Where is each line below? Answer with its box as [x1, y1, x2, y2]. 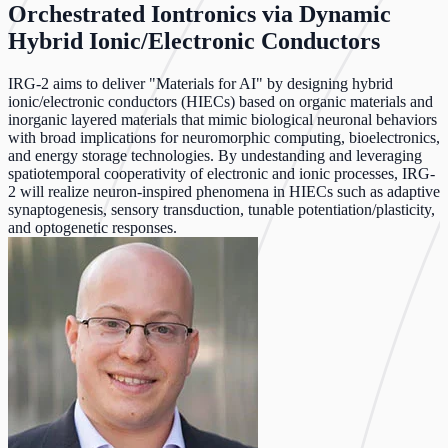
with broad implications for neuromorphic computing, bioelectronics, [8, 128, 440, 146]
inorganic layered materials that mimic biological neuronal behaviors [8, 110, 437, 128]
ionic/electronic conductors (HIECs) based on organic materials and [8, 92, 433, 110]
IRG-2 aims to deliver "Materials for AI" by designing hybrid [8, 74, 393, 92]
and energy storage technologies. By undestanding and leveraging [8, 146, 422, 164]
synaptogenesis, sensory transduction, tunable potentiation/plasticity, [8, 200, 435, 218]
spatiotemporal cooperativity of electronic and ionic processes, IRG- [8, 164, 435, 182]
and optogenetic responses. [8, 218, 177, 236]
